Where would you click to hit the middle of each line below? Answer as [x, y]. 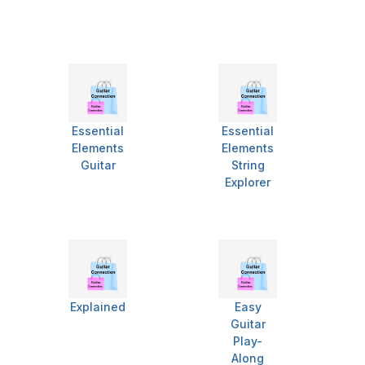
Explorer [248, 182]
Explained [98, 307]
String [248, 165]
